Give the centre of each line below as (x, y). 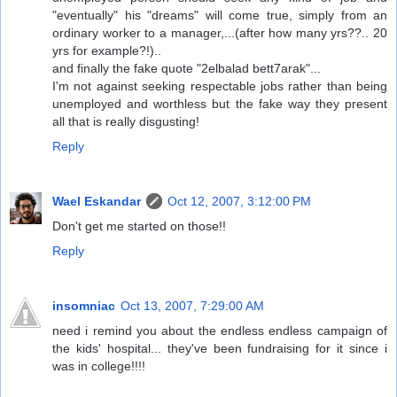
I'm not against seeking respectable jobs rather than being (220, 86)
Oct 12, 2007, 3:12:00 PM (239, 201)
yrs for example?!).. (107, 50)
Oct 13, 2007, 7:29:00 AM (192, 305)
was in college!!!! (99, 366)
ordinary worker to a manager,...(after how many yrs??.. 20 (220, 32)
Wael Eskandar (97, 201)
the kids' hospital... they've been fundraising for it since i (220, 348)
